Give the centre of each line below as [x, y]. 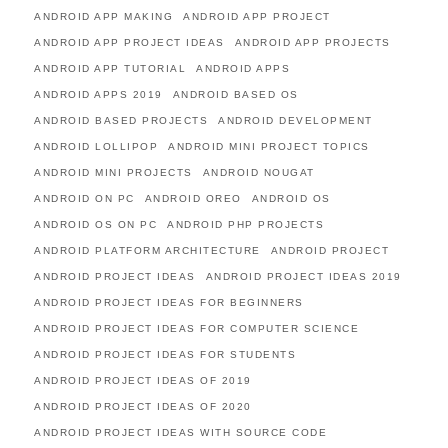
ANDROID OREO [193, 198]
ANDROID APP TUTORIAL [110, 68]
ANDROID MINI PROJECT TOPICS [269, 146]
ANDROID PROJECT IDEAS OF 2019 [143, 380]
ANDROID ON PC [84, 198]
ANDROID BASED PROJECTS [121, 120]
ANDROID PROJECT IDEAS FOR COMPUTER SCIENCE [196, 328]
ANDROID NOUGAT [258, 172]
